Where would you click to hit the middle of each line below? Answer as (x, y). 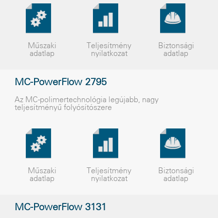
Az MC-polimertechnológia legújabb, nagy (87, 100)
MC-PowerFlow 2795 (61, 83)
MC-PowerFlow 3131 (61, 208)
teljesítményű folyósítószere (63, 108)
